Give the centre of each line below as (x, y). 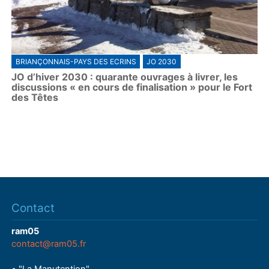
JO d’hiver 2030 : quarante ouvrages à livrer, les (125, 77)
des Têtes (35, 97)
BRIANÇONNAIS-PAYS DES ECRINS (76, 61)
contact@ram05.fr (49, 244)
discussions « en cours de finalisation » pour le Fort (132, 87)
